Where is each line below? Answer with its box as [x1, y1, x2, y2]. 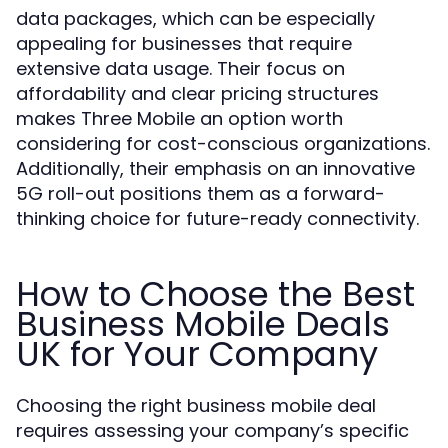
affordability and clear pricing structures [16, 81, 379, 106]
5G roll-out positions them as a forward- [16, 181, 385, 206]
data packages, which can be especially [16, 6, 375, 31]
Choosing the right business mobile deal [16, 393, 376, 418]
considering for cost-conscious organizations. [16, 131, 430, 156]
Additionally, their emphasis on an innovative [16, 156, 415, 181]
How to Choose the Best [16, 270, 415, 318]
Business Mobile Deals [16, 300, 390, 348]
